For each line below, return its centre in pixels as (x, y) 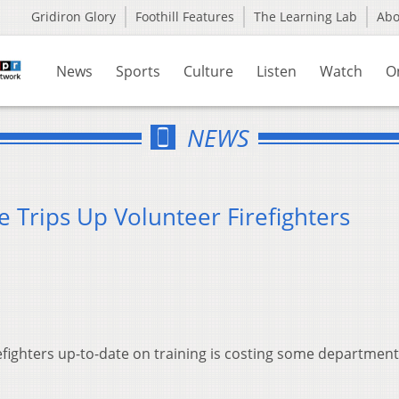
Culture (208, 71)
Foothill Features (185, 16)
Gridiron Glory (73, 16)
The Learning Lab (305, 16)
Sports (138, 71)
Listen (277, 71)
